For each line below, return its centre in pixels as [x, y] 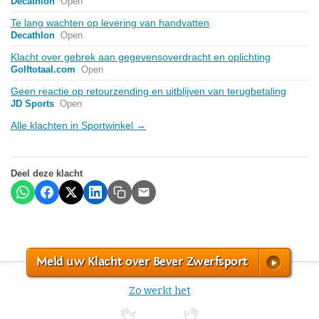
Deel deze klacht [47, 173]
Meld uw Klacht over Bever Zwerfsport [142, 261]
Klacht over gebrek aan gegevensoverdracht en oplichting [141, 57]
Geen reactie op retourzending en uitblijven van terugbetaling [148, 91]
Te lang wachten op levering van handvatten [110, 22]
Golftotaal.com [43, 69]
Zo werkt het [159, 291]
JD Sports [32, 103]
